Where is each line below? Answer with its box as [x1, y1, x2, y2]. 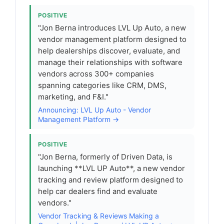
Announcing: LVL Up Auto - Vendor [38, 105, 151, 114]
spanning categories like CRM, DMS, [38, 80, 166, 90]
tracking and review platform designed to [38, 175, 183, 184]
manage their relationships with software [38, 57, 182, 67]
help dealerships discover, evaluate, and [38, 46, 180, 55]
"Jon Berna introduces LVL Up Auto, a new [38, 23, 186, 32]
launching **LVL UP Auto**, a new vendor [38, 163, 185, 173]
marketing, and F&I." [38, 92, 108, 101]
